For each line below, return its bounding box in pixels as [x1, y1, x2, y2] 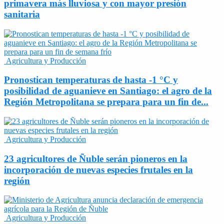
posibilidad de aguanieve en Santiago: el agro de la [4, 85, 212, 96]
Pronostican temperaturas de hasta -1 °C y [4, 74, 178, 85]
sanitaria [4, 8, 40, 19]
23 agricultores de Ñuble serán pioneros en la [4, 153, 187, 164]
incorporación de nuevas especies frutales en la [4, 164, 193, 175]
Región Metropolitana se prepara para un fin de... [4, 96, 208, 107]
